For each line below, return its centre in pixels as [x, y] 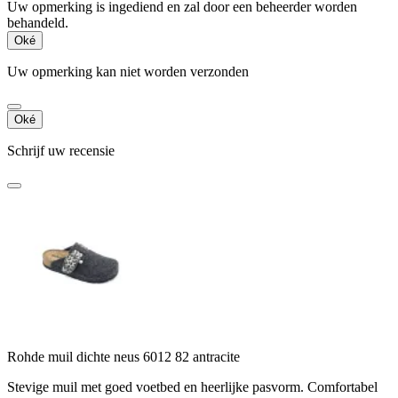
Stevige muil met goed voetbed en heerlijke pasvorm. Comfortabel [192, 386]
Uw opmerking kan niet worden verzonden [128, 71]
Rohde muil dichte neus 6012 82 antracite [123, 356]
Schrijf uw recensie [61, 150]
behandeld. [38, 22]
